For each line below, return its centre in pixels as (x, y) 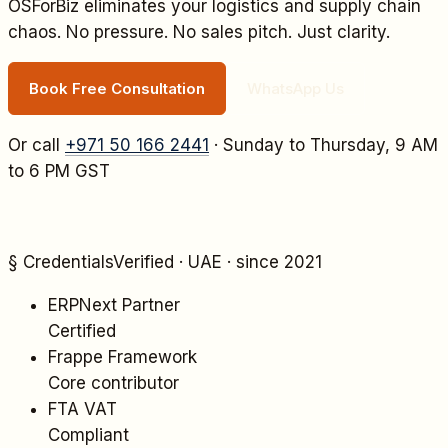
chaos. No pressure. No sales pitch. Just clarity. (199, 31)
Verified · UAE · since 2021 (217, 261)
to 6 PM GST (59, 170)
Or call (36, 144)
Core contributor (113, 382)
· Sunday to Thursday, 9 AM (326, 144)
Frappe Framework (122, 356)
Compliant (88, 434)
